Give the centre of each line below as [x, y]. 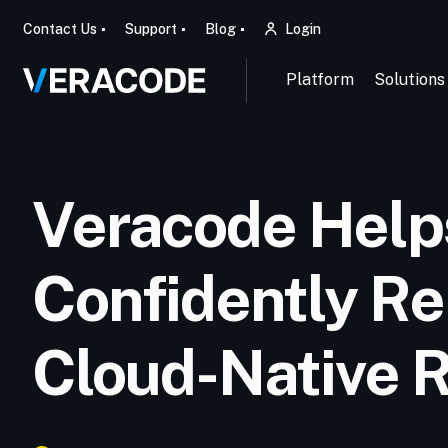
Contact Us [59, 29]
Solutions [409, 79]
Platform [319, 79]
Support [150, 29]
